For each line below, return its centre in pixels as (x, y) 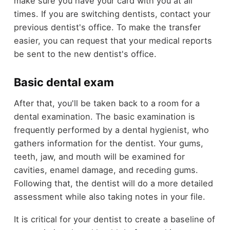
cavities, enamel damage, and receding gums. (106, 170)
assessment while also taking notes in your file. (109, 196)
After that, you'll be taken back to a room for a (107, 103)
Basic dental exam (64, 82)
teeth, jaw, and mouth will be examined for (99, 156)
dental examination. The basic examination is (104, 116)
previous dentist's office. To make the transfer (107, 27)
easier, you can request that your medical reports (113, 41)
